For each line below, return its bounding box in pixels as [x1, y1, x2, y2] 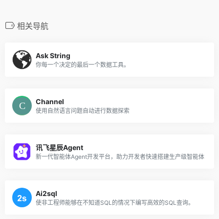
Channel [36, 97, 64, 106]
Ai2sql [36, 189, 57, 197]
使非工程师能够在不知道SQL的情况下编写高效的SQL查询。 [36, 198, 194, 206]
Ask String [36, 51, 70, 60]
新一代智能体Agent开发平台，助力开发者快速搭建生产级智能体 [36, 153, 204, 160]
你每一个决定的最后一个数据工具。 [36, 61, 130, 68]
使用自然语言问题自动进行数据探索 [36, 107, 130, 114]
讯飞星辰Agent [36, 143, 83, 152]
